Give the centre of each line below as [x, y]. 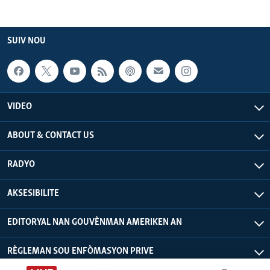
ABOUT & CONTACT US [51, 136]
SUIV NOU [27, 41]
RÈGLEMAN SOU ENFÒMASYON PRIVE [80, 252]
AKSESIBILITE [33, 194]
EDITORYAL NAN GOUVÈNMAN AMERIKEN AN [95, 223]
